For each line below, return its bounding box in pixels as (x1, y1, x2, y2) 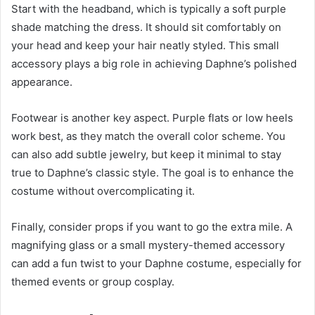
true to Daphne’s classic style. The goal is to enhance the (11, 166, 294, 180)
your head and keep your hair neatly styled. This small (11, 39, 279, 53)
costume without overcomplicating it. (11, 184, 195, 198)
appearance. (11, 75, 72, 89)
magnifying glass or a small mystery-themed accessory (11, 238, 285, 252)
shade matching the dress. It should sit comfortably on (11, 20, 281, 34)
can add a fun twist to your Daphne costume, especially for (11, 257, 302, 271)
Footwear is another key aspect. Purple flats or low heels (11, 111, 293, 125)
